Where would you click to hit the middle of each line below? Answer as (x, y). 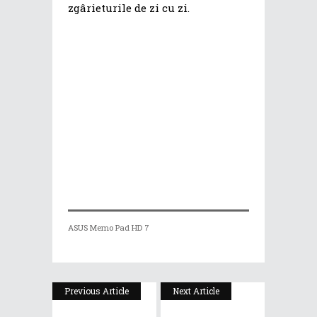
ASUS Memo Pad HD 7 (109, 227)
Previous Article (97, 290)
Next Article (196, 290)
